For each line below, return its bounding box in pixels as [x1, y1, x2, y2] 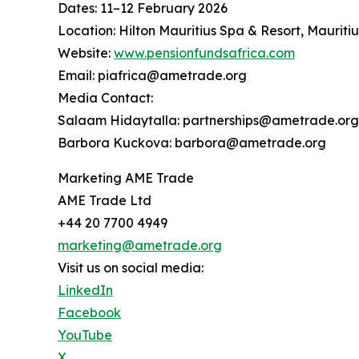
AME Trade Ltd [58, 192, 151, 209]
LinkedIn [58, 282, 113, 299]
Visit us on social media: [58, 260, 204, 276]
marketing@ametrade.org [58, 237, 222, 254]
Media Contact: [58, 90, 153, 107]
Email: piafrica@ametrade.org [58, 67, 247, 84]
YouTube [58, 327, 112, 344]
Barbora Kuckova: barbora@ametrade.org [58, 135, 326, 151]
